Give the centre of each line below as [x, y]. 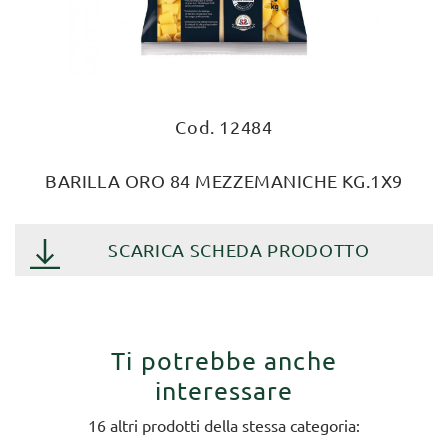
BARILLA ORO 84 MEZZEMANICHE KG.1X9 [224, 180]
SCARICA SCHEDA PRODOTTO [239, 249]
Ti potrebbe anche [224, 360]
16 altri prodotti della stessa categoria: [224, 425]
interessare [224, 390]
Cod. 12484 [224, 126]
